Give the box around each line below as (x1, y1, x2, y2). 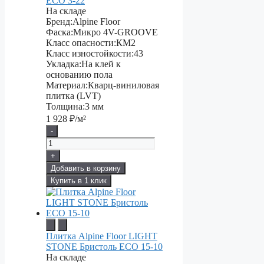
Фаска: (46, 27, 73, 38)
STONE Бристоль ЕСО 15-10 (46, 242, 163, 252)
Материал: (46, 80, 88, 91)
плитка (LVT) (46, 91, 101, 101)
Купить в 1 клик (51, 176, 107, 186)
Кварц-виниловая (88, 80, 159, 91)
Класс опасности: (46, 38, 116, 48)
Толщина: (46, 101, 85, 112)
